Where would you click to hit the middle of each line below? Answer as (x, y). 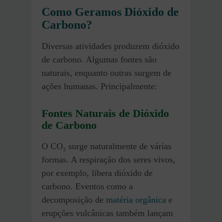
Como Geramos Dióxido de (110, 12)
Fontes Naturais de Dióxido (105, 113)
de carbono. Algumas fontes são (99, 59)
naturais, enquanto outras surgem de (107, 73)
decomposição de (74, 199)
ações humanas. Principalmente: (99, 86)
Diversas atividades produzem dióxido (111, 46)
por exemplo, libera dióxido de (97, 173)
